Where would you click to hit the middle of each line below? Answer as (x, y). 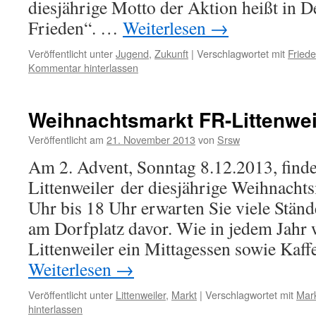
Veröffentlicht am (66, 139)
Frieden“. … (75, 28)
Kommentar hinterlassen (83, 67)
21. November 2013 (151, 139)
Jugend (132, 53)
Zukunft (171, 53)
